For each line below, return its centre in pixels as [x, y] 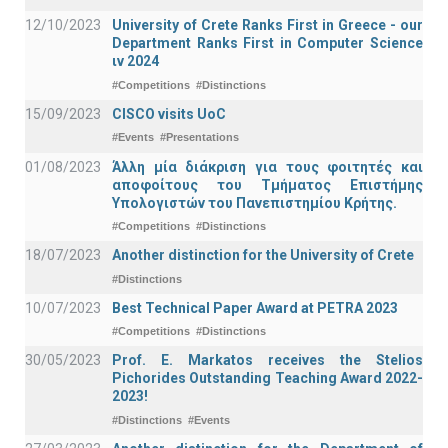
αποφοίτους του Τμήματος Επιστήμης [267, 184]
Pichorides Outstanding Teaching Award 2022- [267, 378]
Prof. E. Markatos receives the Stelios [267, 360]
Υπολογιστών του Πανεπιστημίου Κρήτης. [254, 202]
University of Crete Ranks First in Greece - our [267, 25]
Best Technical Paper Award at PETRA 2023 [255, 307]
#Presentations [199, 137]
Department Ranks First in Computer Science [267, 43]
